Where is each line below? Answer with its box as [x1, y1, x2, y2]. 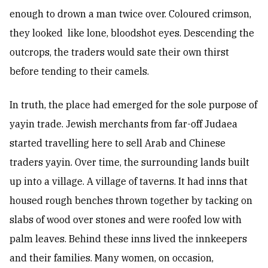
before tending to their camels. [10, 65, 149, 78]
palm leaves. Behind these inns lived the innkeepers [10, 233, 247, 245]
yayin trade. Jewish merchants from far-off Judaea [10, 118, 237, 130]
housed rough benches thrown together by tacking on [10, 194, 252, 207]
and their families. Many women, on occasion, [10, 252, 214, 264]
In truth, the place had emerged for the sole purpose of [10, 99, 257, 111]
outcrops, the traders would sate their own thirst [10, 46, 229, 59]
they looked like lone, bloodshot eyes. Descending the [10, 27, 254, 39]
